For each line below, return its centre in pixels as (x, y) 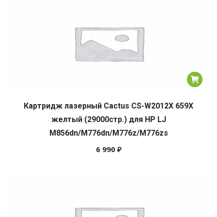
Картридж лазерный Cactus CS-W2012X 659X (108, 106)
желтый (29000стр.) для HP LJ (108, 119)
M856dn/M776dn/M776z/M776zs (108, 133)
